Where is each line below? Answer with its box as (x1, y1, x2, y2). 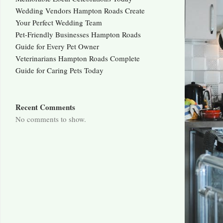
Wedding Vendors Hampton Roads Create (15, 5, 145, 16)
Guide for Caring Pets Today (15, 65, 104, 76)
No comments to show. (15, 114, 86, 124)
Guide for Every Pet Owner (15, 41, 99, 52)
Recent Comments (15, 102, 75, 113)
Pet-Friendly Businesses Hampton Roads (15, 29, 141, 40)
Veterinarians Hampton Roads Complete (15, 53, 140, 64)
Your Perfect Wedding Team (15, 17, 102, 28)
